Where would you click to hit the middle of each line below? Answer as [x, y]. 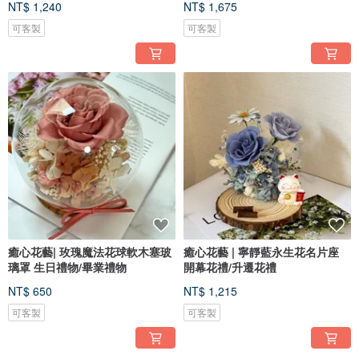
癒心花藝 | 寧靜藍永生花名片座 [261, 252]
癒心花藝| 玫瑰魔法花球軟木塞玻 [90, 252]
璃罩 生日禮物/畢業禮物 [67, 267]
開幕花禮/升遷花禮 [230, 267]
